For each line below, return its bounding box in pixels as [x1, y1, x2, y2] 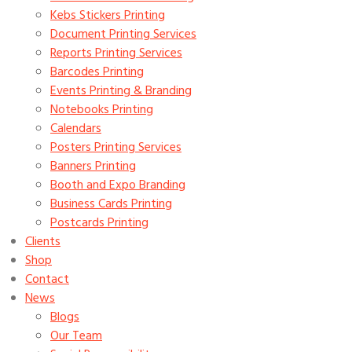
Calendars [50, 119, 101, 139]
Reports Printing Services [50, 43, 182, 64]
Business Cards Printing [50, 194, 172, 214]
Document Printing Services [50, 24, 196, 45]
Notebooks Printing [50, 100, 153, 120]
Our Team [50, 326, 102, 346]
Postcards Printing [50, 213, 148, 233]
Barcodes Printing [50, 62, 144, 82]
